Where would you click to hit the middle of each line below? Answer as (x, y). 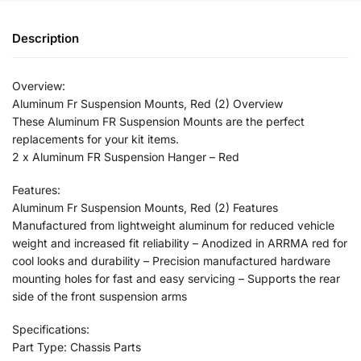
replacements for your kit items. (95, 139)
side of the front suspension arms (100, 296)
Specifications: (51, 330)
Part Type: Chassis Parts (77, 347)
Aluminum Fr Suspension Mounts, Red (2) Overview (147, 103)
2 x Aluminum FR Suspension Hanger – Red (126, 156)
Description (46, 39)
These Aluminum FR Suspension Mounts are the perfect (158, 121)
